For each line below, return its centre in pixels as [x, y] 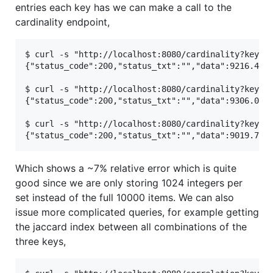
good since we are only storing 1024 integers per [129, 183]
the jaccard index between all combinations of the [131, 227]
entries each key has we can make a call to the [123, 8]
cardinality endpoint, [62, 22]
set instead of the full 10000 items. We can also [125, 198]
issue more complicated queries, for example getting [137, 212]
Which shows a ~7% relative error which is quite [126, 168]
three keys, [41, 242]
